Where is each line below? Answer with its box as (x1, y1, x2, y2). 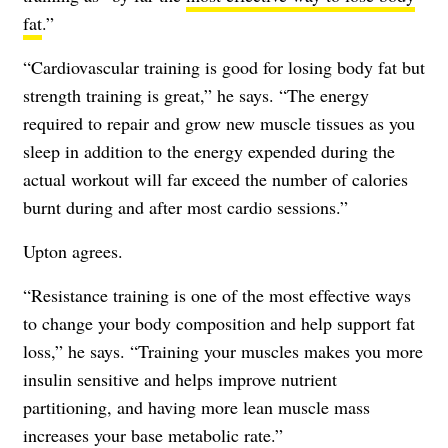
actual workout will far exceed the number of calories (23, 167, 408, 192)
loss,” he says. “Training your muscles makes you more (23, 339, 423, 364)
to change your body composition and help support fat (23, 311, 415, 336)
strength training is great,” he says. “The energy (23, 83, 369, 108)
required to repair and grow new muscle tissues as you (23, 111, 415, 136)
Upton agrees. (23, 239, 123, 264)
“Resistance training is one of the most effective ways (23, 283, 411, 308)
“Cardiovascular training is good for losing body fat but (23, 55, 425, 80)
